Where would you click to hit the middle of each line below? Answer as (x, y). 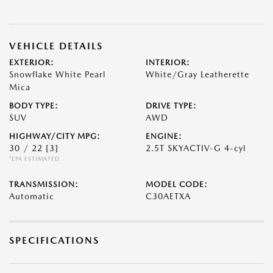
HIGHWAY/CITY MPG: (55, 136)
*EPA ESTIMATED (34, 159)
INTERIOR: (168, 62)
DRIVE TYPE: (171, 106)
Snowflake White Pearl (57, 74)
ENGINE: (164, 136)
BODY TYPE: (34, 106)
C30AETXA (168, 196)
